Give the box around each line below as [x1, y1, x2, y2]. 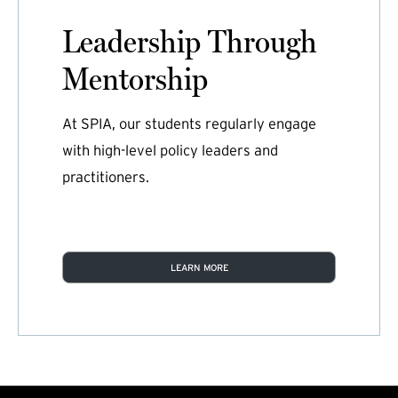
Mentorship [61, 59, 208, 97]
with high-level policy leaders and [61, 141, 278, 158]
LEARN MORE [170, 261, 228, 273]
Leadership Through [61, 21, 317, 60]
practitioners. [61, 168, 149, 185]
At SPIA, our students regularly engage [61, 115, 316, 131]
